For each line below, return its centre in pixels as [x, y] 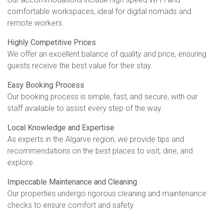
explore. [21, 162]
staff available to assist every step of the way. [85, 108]
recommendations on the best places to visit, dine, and [100, 151]
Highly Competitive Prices [52, 42]
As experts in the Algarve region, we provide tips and [96, 139]
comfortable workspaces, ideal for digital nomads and [99, 11]
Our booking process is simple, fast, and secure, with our [102, 96]
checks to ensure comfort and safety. [71, 205]
